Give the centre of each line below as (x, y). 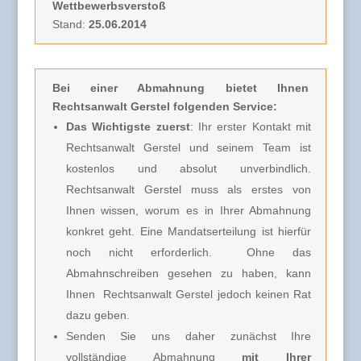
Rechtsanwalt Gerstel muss (142, 189)
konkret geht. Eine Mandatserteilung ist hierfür (189, 231)
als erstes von (265, 189)
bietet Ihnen (267, 87)
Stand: (70, 24)
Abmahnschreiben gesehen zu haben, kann (189, 273)
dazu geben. (98, 315)
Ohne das (270, 252)
